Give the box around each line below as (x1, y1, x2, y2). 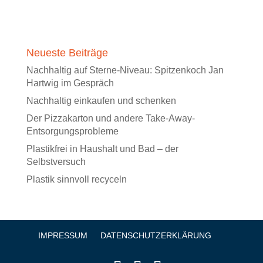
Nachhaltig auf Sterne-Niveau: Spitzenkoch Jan (26, 65, 224, 75)
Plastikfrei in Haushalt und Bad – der (26, 144, 178, 154)
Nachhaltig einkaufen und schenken (26, 96, 176, 106)
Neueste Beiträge (26, 47, 108, 59)
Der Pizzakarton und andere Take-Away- (26, 113, 195, 123)
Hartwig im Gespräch (26, 78, 114, 88)
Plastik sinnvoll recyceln (26, 174, 127, 184)
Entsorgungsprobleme (26, 126, 119, 136)
